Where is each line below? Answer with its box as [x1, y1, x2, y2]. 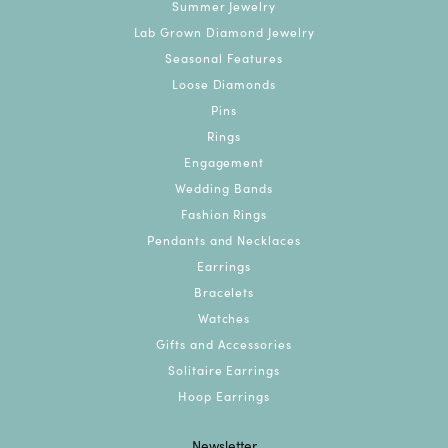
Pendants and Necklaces [146, 230, 302, 248]
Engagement [183, 152, 265, 170]
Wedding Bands [175, 178, 273, 196]
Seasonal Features [165, 48, 283, 66]
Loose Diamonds [171, 74, 277, 92]
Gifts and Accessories [155, 334, 293, 352]
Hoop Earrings [178, 386, 270, 404]
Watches [197, 308, 251, 326]
